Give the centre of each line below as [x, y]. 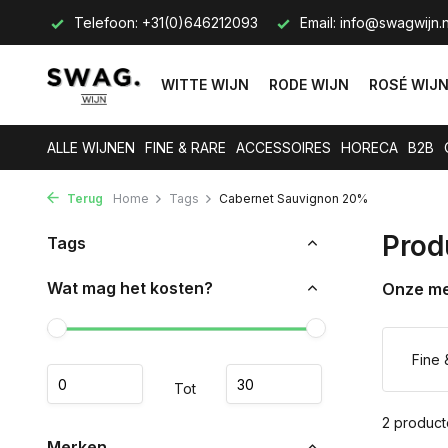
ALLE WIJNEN [91, 147]
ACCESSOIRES [283, 147]
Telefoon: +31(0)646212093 [164, 22]
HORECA [369, 147]
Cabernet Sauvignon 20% [293, 198]
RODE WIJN [309, 84]
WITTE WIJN [205, 84]
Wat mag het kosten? [130, 288]
